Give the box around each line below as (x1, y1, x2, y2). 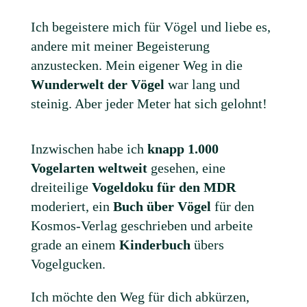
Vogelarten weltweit (30, 160, 151, 175)
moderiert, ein (30, 198, 113, 214)
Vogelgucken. (30, 256, 106, 271)
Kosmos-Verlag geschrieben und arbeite (30, 217, 253, 233)
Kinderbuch (119, 236, 191, 252)
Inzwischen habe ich (30, 140, 147, 156)
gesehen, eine (150, 160, 225, 175)
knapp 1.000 (147, 140, 219, 156)
